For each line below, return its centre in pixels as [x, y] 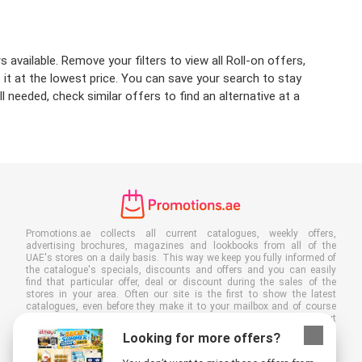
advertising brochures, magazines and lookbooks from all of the [181, 246]
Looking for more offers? [202, 338]
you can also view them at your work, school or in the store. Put [181, 319]
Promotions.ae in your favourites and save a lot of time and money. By [181, 331]
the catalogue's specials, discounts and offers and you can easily [181, 270]
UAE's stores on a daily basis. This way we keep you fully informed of [181, 258]
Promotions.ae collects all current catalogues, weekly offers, [181, 234]
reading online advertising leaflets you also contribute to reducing [181, 343]
